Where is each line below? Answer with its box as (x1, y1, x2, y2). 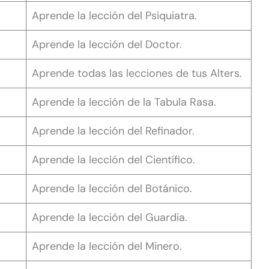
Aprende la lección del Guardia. (32, 210, 187, 225)
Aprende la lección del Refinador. (32, 123, 195, 138)
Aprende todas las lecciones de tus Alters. (32, 65, 242, 80)
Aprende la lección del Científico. (32, 152, 195, 167)
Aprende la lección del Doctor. (32, 37, 182, 52)
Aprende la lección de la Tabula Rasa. (32, 94, 216, 109)
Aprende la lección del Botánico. (32, 181, 192, 196)
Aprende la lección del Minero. (32, 238, 182, 253)
